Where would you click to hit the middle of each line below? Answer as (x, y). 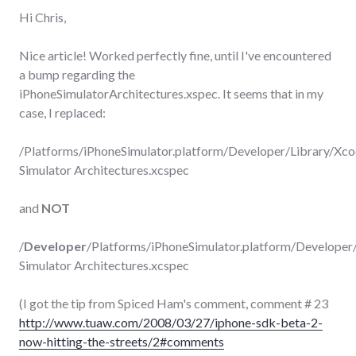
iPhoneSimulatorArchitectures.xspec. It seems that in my (171, 93)
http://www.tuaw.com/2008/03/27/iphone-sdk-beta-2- (171, 322)
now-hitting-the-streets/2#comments (122, 341)
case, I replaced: (62, 112)
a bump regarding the (77, 74)
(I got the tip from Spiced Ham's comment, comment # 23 (174, 303)
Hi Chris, (43, 17)
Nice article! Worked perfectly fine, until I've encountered (175, 55)
